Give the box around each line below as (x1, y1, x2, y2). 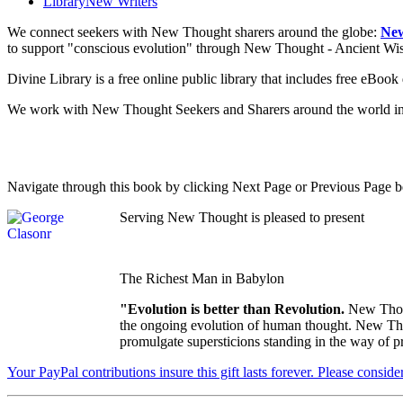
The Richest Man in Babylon (120, 270, 284, 286)
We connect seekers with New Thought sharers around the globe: (7, 23, 381, 40)
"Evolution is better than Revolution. (120, 300, 348, 317)
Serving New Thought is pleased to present (120, 209, 364, 225)
